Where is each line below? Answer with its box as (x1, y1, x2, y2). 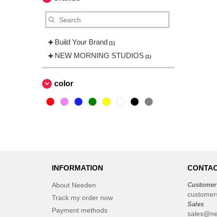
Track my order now (52, 194, 113, 201)
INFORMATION (52, 164, 103, 172)
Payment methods (52, 206, 108, 214)
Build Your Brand (55, 38, 108, 46)
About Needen (52, 181, 96, 189)
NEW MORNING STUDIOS (55, 51, 144, 60)
